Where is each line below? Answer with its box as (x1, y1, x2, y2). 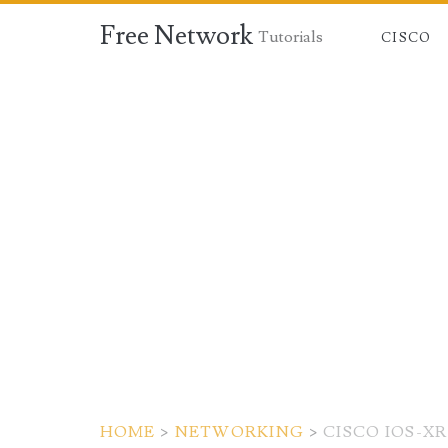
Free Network (99, 19, 253, 53)
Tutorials (258, 27, 324, 47)
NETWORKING (174, 422, 305, 442)
